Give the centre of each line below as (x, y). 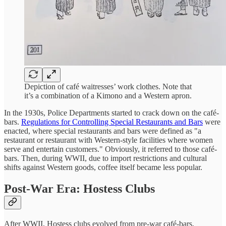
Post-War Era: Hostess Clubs (79, 189)
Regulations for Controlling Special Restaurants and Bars (112, 122)
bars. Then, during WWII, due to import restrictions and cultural (105, 158)
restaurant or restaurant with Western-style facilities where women (108, 140)
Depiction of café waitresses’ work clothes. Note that (108, 87)
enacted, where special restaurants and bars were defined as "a (103, 131)
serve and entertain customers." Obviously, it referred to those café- (110, 149)
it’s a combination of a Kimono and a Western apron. (108, 96)
